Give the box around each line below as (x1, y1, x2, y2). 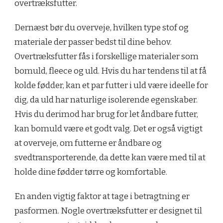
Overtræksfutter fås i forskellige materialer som (14, 51, 199, 62)
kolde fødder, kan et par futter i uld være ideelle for (14, 80, 208, 91)
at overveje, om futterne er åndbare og (14, 138, 162, 149)
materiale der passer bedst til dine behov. (14, 37, 172, 48)
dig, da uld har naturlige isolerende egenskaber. (14, 95, 198, 106)
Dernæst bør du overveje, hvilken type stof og (14, 22, 189, 33)
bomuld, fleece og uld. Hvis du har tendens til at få (14, 66, 207, 77)
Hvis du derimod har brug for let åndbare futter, (14, 109, 198, 120)
